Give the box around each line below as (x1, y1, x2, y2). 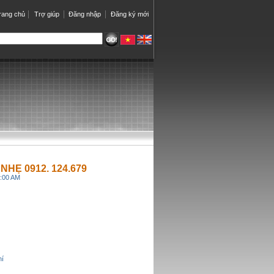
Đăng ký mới (110, 10, 149, 18)
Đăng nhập (68, 10, 102, 18)
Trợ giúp (34, 10, 60, 18)
